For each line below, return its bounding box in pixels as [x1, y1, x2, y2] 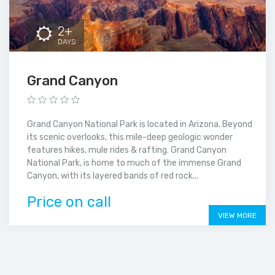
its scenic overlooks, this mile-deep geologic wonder [27, 131, 233, 142]
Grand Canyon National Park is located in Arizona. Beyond [27, 118, 252, 130]
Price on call [27, 193, 111, 211]
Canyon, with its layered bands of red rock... [27, 170, 198, 181]
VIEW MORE [218, 211, 257, 220]
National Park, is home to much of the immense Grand [27, 157, 241, 168]
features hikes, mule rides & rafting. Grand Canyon [27, 144, 227, 155]
